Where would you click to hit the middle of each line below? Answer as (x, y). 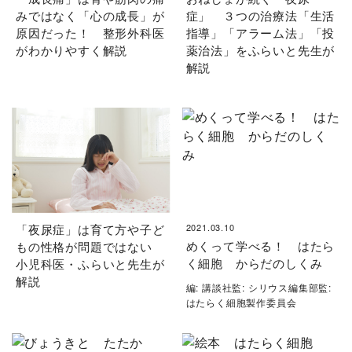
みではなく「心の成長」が (90, 15)
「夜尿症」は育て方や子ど (90, 229)
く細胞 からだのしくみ (254, 263)
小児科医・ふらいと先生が (90, 264)
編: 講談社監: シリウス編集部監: (258, 288)
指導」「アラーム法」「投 (260, 32)
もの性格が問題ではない (90, 247)
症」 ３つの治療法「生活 (260, 15)
